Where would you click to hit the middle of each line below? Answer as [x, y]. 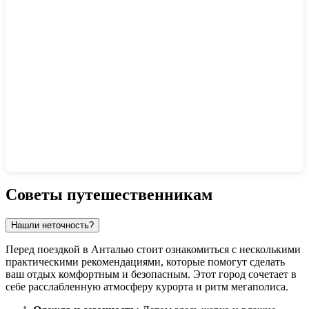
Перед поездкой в [48, 250]
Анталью [112, 250]
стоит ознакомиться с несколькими [217, 250]
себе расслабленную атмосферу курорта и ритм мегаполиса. [147, 287]
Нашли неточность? [52, 226]
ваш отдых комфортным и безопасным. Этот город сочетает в [151, 275]
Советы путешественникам [109, 195]
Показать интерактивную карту [93, 185]
